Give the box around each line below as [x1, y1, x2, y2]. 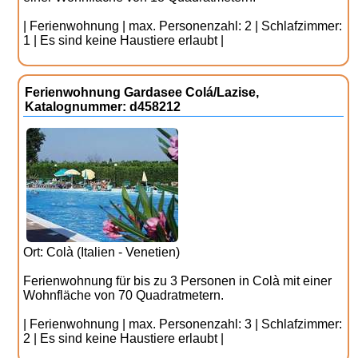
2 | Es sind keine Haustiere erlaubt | [23, 332, 225, 345]
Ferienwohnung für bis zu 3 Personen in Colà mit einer [23, 274, 332, 288]
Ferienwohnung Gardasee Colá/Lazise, [25, 86, 260, 99]
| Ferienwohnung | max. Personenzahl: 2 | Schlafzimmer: [23, 19, 343, 33]
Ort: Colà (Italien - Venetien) [23, 245, 181, 259]
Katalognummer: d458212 [25, 100, 181, 113]
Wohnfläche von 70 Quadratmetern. [23, 288, 225, 302]
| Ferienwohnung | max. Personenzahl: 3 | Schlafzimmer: [23, 317, 343, 331]
